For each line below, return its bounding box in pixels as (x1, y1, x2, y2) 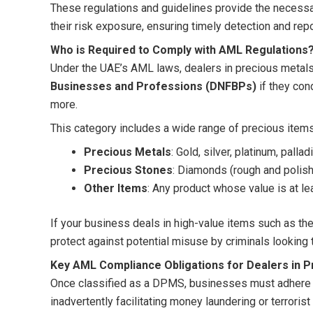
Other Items (84, 181, 147, 195)
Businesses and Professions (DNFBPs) (50, 79, 256, 93)
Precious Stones (84, 163, 173, 177)
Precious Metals (84, 145, 171, 159)
